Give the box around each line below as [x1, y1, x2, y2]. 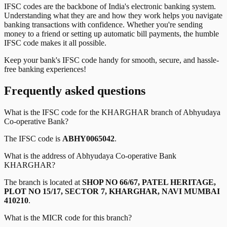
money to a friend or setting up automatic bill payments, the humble [4, 29, 219, 39]
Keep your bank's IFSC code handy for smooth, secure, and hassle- [4, 56, 219, 65]
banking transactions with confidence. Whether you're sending [4, 20, 203, 29]
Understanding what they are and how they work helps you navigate [4, 11, 222, 20]
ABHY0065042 [62, 134, 115, 143]
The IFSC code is [4, 134, 62, 143]
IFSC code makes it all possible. [4, 39, 106, 48]
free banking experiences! [4, 65, 86, 74]
